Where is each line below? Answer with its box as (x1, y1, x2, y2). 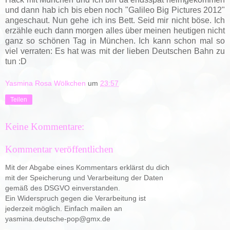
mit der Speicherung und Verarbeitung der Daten (5, 174, 163, 182)
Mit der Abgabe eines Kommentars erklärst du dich (5, 163, 169, 172)
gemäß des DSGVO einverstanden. (5, 184, 120, 193)
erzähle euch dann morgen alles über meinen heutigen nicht (5, 26, 225, 35)
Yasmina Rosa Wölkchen (5, 79, 86, 88)
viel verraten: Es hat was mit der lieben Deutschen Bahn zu (5, 46, 225, 55)
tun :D (5, 56, 27, 66)
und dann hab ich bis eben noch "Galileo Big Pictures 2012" (5, 5, 225, 14)
